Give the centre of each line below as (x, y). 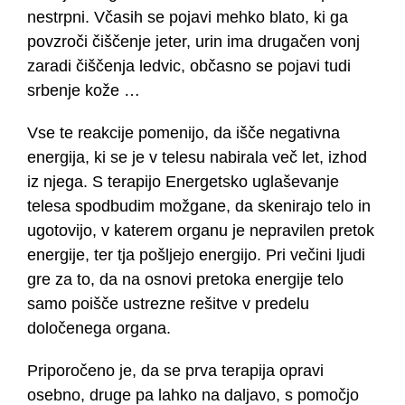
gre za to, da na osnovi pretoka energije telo (185, 280)
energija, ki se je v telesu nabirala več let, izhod (197, 158)
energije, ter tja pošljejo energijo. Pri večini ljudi (196, 255)
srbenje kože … (84, 91)
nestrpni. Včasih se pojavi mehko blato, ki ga (188, 18)
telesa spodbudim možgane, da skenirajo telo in (199, 207)
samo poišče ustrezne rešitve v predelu (168, 304)
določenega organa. (99, 329)
